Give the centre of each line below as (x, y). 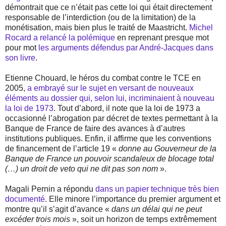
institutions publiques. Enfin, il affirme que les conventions (108, 139)
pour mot (22, 48)
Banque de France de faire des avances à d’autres (95, 129)
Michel (201, 28)
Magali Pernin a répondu (50, 189)
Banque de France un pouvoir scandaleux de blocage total (109, 159)
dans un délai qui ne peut (157, 209)
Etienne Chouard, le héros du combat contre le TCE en (103, 78)
